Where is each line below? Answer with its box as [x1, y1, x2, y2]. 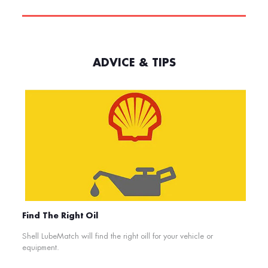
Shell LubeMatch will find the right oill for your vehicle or [22, 232, 213, 240]
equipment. [22, 243, 59, 251]
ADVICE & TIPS [92, 57, 176, 68]
